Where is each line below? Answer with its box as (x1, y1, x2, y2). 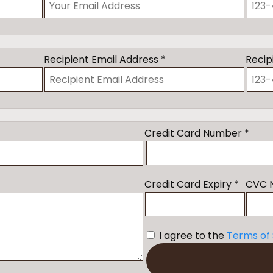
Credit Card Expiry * (144, 177, 239, 192)
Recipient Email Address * (43, 52, 166, 67)
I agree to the (157, 229, 227, 243)
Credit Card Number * (144, 126, 250, 141)
